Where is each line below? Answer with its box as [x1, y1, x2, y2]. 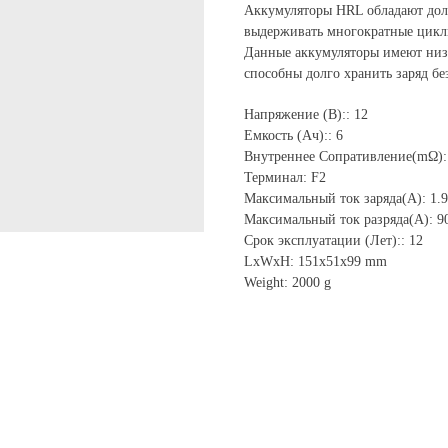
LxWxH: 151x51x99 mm [244, 254, 387, 270]
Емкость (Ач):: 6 [244, 128, 343, 144]
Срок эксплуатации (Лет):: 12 [244, 233, 423, 249]
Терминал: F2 [244, 170, 326, 186]
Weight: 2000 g [244, 275, 331, 291]
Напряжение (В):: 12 [244, 107, 368, 123]
